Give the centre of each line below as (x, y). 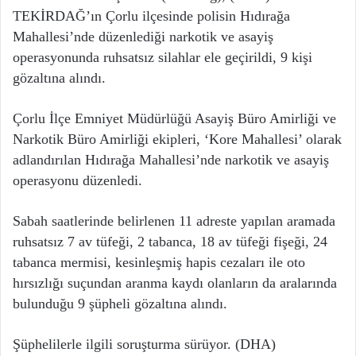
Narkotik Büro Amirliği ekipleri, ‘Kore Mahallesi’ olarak (177, 139)
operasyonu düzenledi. (77, 181)
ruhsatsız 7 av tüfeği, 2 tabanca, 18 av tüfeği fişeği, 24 (170, 242)
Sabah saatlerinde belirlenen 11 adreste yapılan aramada (174, 221)
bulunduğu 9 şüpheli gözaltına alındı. (120, 304)
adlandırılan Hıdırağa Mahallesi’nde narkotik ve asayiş (171, 160)
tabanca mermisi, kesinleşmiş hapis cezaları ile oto (159, 263)
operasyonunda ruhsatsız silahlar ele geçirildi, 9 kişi (164, 58)
